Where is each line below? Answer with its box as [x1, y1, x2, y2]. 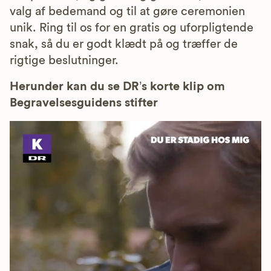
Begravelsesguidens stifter [10, 97, 158, 109]
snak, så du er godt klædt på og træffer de [10, 38, 238, 50]
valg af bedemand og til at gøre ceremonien [10, 5, 245, 18]
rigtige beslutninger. [10, 54, 119, 67]
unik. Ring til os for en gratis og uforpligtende [10, 22, 253, 34]
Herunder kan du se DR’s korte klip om [10, 80, 225, 93]
